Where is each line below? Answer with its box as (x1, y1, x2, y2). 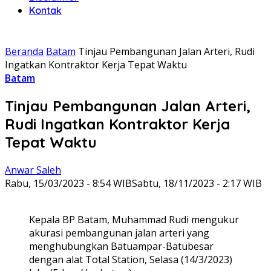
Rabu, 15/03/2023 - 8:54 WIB (5, 176, 132, 190)
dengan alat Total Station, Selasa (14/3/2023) (29, 252, 232, 266)
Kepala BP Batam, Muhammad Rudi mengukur (29, 212, 239, 226)
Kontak (29, 4, 62, 16)
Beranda (5, 45, 44, 58)
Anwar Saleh (5, 163, 61, 177)
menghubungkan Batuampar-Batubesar (29, 239, 214, 253)
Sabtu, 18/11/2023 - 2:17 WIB (132, 176, 262, 190)
